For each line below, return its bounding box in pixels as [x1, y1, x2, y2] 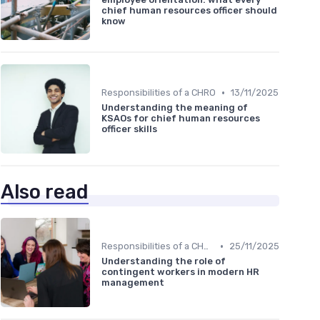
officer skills [101, 124, 157, 135]
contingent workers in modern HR [101, 266, 259, 278]
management [101, 277, 164, 289]
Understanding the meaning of [101, 102, 248, 114]
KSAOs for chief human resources [101, 113, 260, 124]
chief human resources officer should [101, 4, 277, 16]
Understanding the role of [101, 256, 226, 267]
